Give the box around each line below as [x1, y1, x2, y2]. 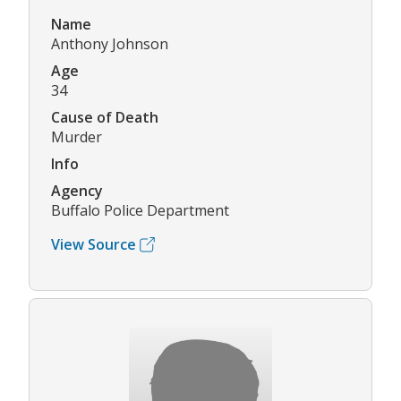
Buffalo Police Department [51, 200, 229, 220]
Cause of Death [51, 107, 158, 127]
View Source [51, 235, 136, 254]
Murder [51, 127, 102, 147]
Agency [51, 181, 103, 200]
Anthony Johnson [51, 34, 168, 54]
